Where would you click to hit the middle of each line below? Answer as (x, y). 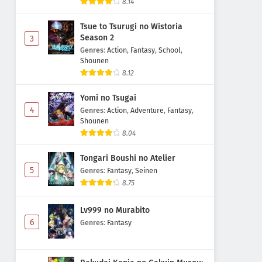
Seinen (146, 170)
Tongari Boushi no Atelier (128, 158)
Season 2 (97, 37)
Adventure (147, 110)
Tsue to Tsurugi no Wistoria (131, 26)
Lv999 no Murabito (115, 211)
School (170, 50)
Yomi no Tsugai (108, 98)
